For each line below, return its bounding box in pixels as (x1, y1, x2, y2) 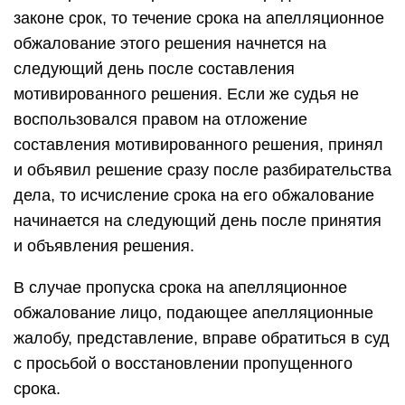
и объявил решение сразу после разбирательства (14, 161, 391, 179)
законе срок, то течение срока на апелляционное (14, 9, 384, 27)
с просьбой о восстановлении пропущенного (14, 354, 353, 372)
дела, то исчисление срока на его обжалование (14, 186, 374, 204)
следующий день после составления (14, 60, 295, 78)
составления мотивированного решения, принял (14, 136, 383, 154)
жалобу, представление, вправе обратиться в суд (14, 329, 390, 347)
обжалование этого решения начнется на (14, 34, 326, 52)
